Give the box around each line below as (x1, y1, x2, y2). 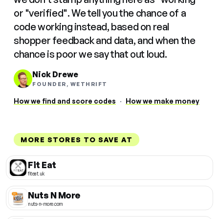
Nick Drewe (32, 69, 78, 80)
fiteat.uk (28, 170, 44, 176)
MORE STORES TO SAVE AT (21, 135, 132, 144)
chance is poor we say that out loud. (14, 48, 167, 61)
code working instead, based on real (14, 21, 170, 33)
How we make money (126, 97, 199, 106)
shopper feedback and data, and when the (14, 34, 196, 47)
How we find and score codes (14, 97, 116, 106)
